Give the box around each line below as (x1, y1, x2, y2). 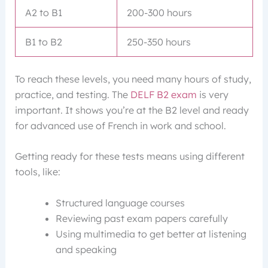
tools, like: (14, 166, 60, 178)
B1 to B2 (25, 35, 62, 48)
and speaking (55, 243, 117, 255)
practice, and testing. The (14, 88, 130, 100)
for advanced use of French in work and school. (14, 119, 226, 132)
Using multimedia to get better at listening (55, 227, 246, 240)
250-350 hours (126, 35, 191, 48)
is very (196, 88, 229, 100)
